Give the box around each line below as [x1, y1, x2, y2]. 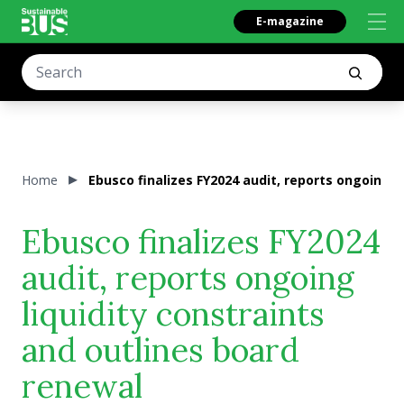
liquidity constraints [22, 293, 325, 335]
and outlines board [22, 329, 299, 371]
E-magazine [256, 14, 324, 29]
